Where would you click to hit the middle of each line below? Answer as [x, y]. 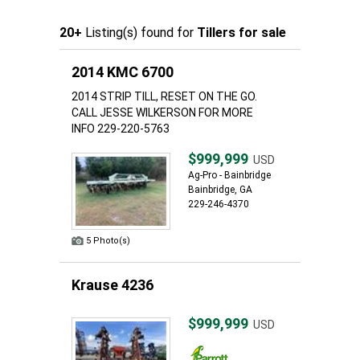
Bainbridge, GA [220, 190]
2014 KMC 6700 [123, 72]
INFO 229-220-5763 [121, 129]
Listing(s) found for [139, 33]
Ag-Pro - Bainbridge [229, 175]
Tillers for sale [241, 33]
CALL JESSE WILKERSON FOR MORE [162, 112]
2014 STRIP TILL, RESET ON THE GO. [164, 96]
